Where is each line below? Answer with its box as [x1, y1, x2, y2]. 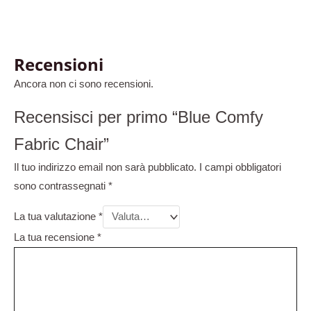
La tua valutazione [14, 211, 99, 223]
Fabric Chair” [14, 135, 109, 153]
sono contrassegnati [14, 180, 108, 192]
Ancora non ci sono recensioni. [14, 78, 153, 90]
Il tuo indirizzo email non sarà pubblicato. [14, 161, 196, 173]
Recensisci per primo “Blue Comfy [14, 108, 263, 126]
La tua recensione [14, 231, 97, 243]
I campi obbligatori [199, 161, 281, 173]
